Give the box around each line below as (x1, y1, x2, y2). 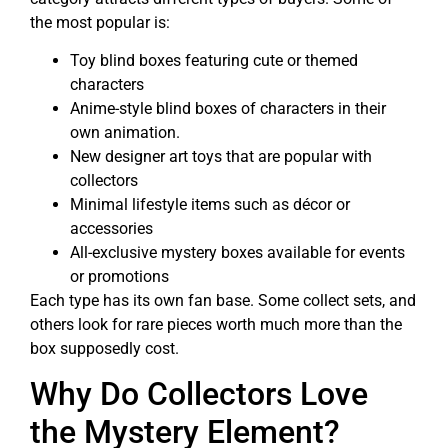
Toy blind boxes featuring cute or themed (70, 51, 358, 71)
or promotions (70, 267, 169, 287)
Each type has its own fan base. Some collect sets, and (30, 291, 416, 311)
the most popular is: (30, 12, 170, 32)
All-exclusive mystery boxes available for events (70, 243, 405, 263)
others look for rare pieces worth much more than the (30, 315, 402, 335)
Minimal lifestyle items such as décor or (70, 195, 350, 215)
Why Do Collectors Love (30, 375, 368, 414)
